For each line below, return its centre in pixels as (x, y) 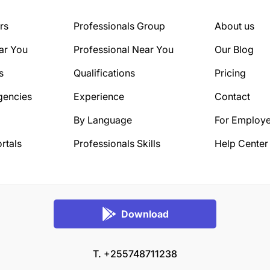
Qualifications (104, 73)
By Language (103, 120)
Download (145, 214)
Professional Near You (124, 49)
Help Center (241, 143)
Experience (99, 96)
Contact (232, 96)
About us (234, 26)
